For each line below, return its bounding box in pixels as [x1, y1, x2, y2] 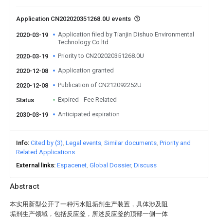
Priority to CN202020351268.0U [58, 52, 144, 59]
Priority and [160, 139, 191, 146]
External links [16, 162, 54, 169]
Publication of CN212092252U [58, 81, 142, 89]
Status [16, 96, 34, 104]
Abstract [10, 182, 39, 191]
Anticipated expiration [58, 110, 120, 118]
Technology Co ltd [58, 38, 109, 46]
